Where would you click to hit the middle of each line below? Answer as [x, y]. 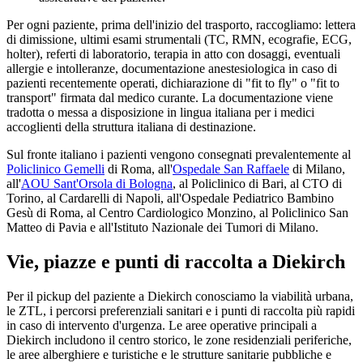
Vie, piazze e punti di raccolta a [139, 261]
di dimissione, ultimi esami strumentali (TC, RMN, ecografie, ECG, [179, 39]
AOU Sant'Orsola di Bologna [97, 183]
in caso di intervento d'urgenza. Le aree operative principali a [162, 325]
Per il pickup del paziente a [77, 296]
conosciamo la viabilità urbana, [273, 296]
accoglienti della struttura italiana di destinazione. [131, 126]
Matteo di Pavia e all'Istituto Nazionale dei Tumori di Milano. [162, 227]
